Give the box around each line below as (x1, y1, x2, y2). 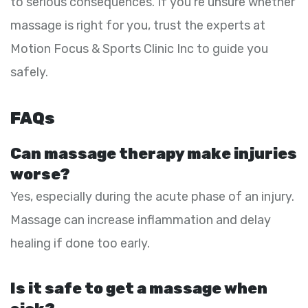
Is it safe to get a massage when (10, 278, 267, 298)
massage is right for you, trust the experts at (10, 17, 265, 33)
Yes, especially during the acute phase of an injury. (10, 188, 294, 204)
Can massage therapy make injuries (10, 144, 297, 163)
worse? (10, 164, 70, 184)
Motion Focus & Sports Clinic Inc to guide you (10, 41, 268, 56)
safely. (10, 64, 48, 80)
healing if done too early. (10, 235, 150, 251)
